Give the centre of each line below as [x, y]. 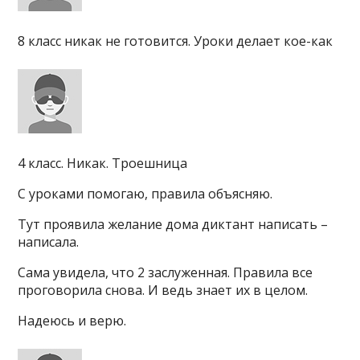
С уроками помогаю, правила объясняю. [145, 194]
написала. [49, 242]
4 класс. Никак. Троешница [103, 163]
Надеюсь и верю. [72, 321]
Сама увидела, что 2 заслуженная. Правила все [166, 272]
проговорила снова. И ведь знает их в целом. [163, 290]
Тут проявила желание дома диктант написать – [173, 224]
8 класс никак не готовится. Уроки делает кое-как [176, 41]
